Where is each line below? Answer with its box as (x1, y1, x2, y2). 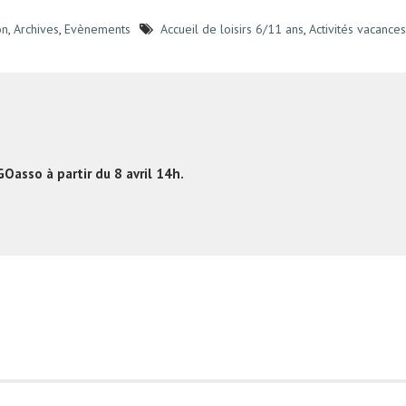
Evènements (64, 21, 130, 37)
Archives (14, 21, 59, 37)
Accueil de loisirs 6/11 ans (160, 21, 304, 37)
